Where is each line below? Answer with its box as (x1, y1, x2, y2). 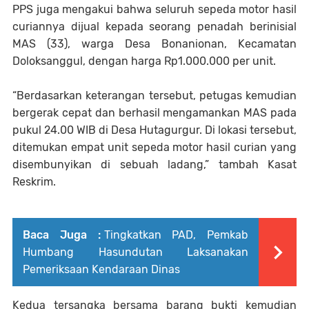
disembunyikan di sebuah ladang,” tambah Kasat (12, 158, 297, 172)
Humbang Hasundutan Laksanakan (23, 246, 248, 259)
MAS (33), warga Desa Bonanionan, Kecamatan (12, 37, 297, 51)
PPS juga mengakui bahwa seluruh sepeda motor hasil (12, 3, 297, 17)
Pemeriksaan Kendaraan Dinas (23, 263, 180, 277)
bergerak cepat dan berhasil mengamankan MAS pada (12, 106, 297, 120)
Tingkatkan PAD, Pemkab (103, 228, 248, 242)
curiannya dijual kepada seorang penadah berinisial (12, 20, 297, 34)
